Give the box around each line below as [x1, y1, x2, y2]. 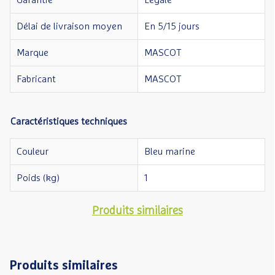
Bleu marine [144, 147, 195, 157]
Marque [17, 48, 48, 58]
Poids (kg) [17, 173, 60, 183]
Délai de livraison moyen [17, 21, 122, 31]
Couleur [17, 147, 48, 157]
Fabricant [17, 74, 56, 84]
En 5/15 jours [144, 21, 199, 31]
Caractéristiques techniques [10, 117, 127, 126]
